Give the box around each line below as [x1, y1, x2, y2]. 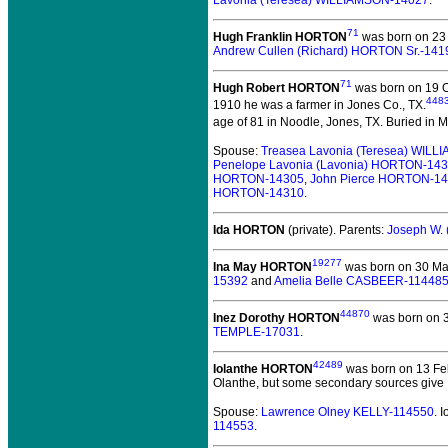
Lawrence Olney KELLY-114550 [261, 405, 434, 419]
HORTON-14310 [213, 186, 304, 200]
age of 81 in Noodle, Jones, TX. [213, 115, 383, 129]
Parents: [336, 223, 387, 237]
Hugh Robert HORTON [213, 81, 340, 95]
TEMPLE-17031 [213, 325, 300, 339]
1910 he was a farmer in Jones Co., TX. [213, 98, 426, 112]
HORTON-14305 [213, 172, 304, 186]
